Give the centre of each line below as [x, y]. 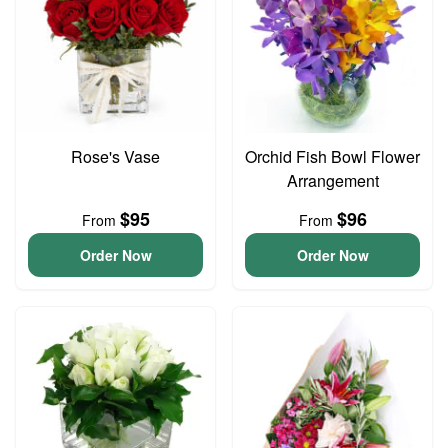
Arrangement [332, 180]
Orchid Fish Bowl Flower [332, 156]
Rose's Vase [115, 156]
